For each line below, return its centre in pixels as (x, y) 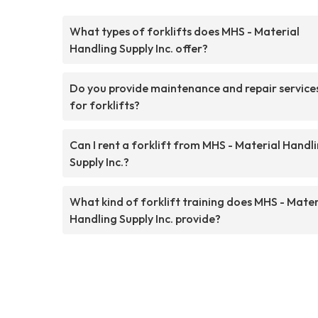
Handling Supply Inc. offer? (139, 48)
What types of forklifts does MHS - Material (185, 31)
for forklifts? (105, 105)
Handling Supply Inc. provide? (145, 218)
